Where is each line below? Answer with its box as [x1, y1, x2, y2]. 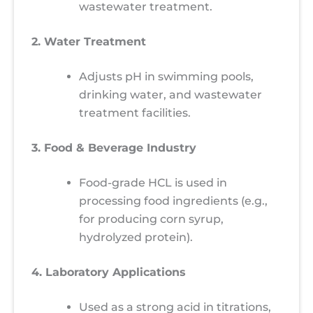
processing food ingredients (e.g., [79, 194, 268, 208]
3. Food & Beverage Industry [31, 141, 196, 154]
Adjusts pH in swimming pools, [79, 70, 254, 83]
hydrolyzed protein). [79, 231, 193, 244]
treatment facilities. [79, 106, 191, 119]
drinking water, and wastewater [79, 88, 262, 101]
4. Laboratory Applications [31, 265, 186, 279]
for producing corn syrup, [79, 212, 224, 226]
